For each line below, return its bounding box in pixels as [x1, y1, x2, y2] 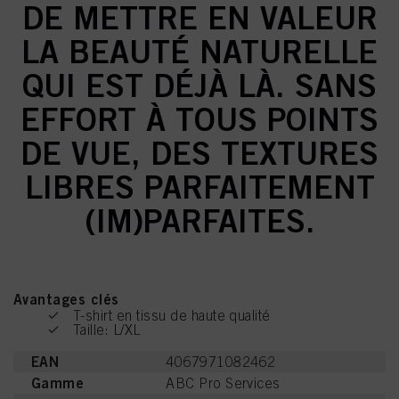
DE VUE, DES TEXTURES [20, 134, 379, 172]
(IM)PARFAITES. [84, 201, 315, 240]
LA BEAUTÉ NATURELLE [21, 32, 378, 70]
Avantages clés [13, 290, 119, 308]
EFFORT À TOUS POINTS [20, 100, 379, 138]
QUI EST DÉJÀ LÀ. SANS [22, 66, 377, 104]
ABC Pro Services [166, 375, 281, 391]
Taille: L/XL [73, 322, 141, 338]
